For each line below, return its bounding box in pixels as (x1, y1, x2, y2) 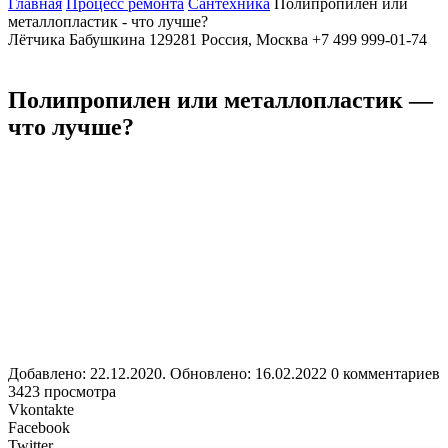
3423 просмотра (8, 382, 116, 400)
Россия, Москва (201, 31, 308, 48)
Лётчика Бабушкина (8, 31, 145, 48)
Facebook (8, 418, 70, 436)
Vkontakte (8, 400, 74, 418)
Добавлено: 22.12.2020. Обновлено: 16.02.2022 (8, 364, 327, 382)
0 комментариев (331, 364, 440, 382)
